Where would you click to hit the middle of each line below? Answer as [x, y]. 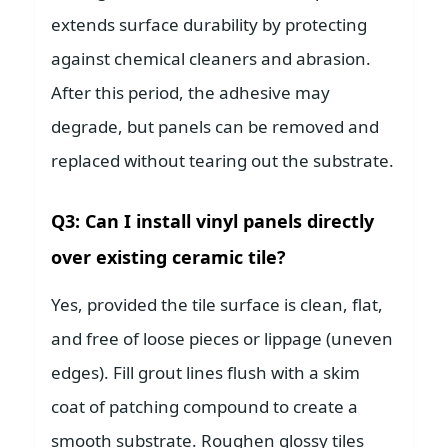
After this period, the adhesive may [190, 93]
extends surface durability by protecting [209, 25]
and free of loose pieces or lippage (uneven [222, 339]
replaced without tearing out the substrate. [222, 161]
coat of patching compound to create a [204, 407]
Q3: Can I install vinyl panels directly [212, 221]
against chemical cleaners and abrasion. [211, 59]
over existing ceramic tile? [168, 257]
